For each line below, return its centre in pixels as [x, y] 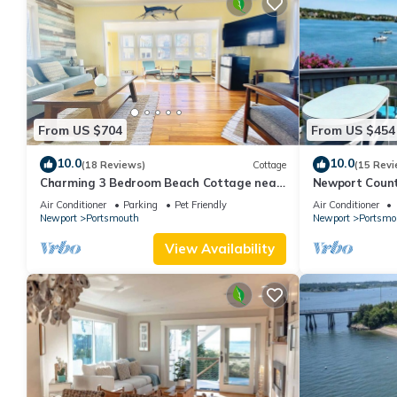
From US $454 [353, 130]
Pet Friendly [201, 205]
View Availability [219, 249]
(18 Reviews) [113, 164]
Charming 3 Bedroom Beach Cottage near [161, 183]
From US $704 [80, 130]
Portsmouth [113, 218]
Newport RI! [74, 199]
